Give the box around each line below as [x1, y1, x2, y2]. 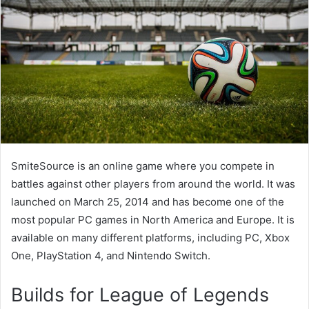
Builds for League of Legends [11, 283, 269, 306]
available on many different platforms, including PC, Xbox [11, 230, 290, 244]
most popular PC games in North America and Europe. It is [11, 212, 295, 226]
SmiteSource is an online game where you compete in [11, 159, 275, 172]
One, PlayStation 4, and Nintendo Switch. [11, 248, 210, 262]
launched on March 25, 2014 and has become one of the [11, 195, 284, 208]
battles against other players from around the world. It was [11, 177, 295, 190]
